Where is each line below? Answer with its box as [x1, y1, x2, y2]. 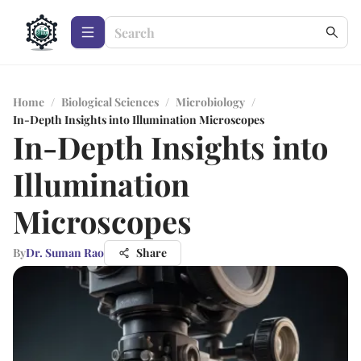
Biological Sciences [61, 94, 159, 110]
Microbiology [176, 94, 245, 110]
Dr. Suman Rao [26, 245, 104, 260]
